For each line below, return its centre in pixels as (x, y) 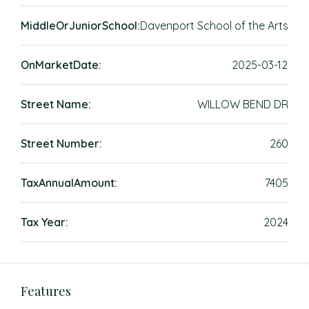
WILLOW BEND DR (243, 104)
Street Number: (61, 143)
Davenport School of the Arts (214, 26)
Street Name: (56, 104)
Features (46, 291)
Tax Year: (44, 222)
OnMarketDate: (61, 65)
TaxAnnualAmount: (69, 183)
